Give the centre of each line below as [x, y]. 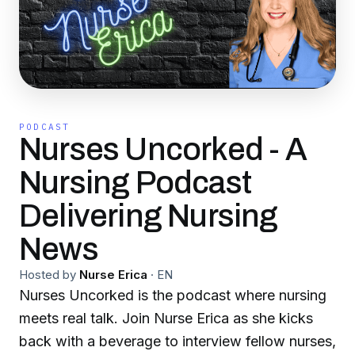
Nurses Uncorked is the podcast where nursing [173, 295]
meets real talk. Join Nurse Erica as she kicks [166, 318]
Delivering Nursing [149, 216]
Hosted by [48, 275]
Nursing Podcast [135, 183]
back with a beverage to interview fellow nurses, [177, 341]
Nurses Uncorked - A [163, 149]
